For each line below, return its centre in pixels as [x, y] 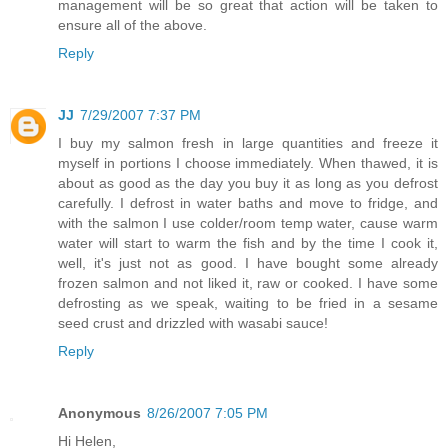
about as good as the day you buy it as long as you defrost [248, 182]
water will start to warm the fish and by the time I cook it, [248, 242]
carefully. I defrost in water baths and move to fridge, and [248, 202]
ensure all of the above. [132, 24]
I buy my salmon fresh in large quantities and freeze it [248, 142]
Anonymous [99, 412]
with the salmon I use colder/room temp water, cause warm [248, 222]
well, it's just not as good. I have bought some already [248, 262]
